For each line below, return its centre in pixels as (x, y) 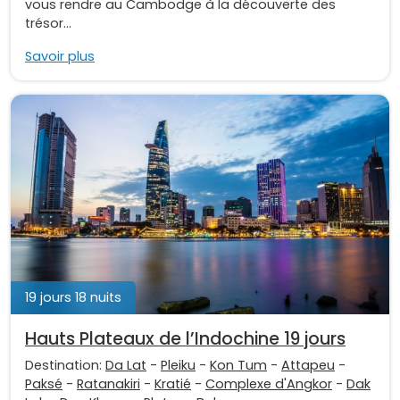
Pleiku (178, 365)
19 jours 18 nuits (73, 297)
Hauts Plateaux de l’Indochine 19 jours (185, 338)
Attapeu (308, 365)
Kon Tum (238, 365)
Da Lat (126, 365)
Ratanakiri (108, 383)
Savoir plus (60, 56)
